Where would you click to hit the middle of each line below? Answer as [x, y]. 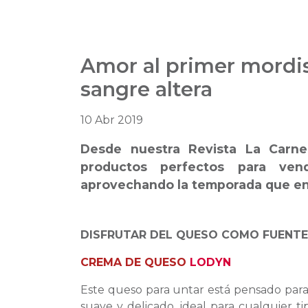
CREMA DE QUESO [135, 263]
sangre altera [146, 89]
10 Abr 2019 [112, 120]
